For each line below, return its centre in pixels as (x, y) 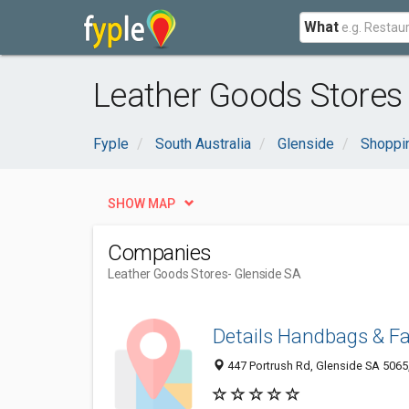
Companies (160, 253)
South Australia (203, 144)
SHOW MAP (142, 204)
